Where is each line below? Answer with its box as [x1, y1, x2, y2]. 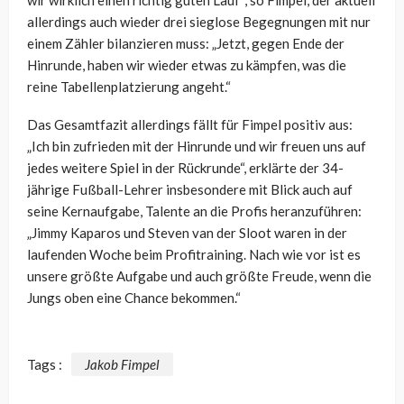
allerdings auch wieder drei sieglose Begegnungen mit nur [27, 13, 371, 30]
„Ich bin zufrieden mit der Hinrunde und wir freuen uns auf [27, 137, 366, 154]
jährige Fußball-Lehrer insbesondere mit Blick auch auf [27, 180, 353, 197]
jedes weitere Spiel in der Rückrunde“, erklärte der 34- [27, 159, 344, 176]
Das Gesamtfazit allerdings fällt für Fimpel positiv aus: [27, 115, 353, 133]
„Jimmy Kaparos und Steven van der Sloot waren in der [27, 224, 347, 241]
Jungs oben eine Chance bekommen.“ [27, 289, 241, 306]
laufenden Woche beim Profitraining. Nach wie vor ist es [27, 245, 361, 262]
